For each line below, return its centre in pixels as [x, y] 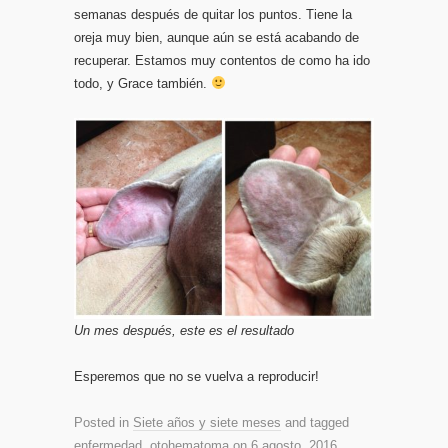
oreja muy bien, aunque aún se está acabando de [216, 37]
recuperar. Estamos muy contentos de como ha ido [222, 60]
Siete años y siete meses [207, 422]
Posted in [103, 422]
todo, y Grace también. [142, 83]
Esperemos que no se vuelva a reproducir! [196, 376]
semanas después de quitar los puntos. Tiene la [213, 14]
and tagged [315, 422]
